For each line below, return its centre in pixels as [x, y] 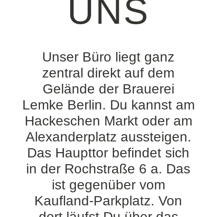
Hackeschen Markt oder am [108, 121]
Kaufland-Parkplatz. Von [108, 201]
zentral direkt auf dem [108, 73]
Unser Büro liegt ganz [108, 57]
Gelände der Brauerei [108, 89]
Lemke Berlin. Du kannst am [108, 105]
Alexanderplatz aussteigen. [108, 137]
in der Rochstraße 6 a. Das [108, 169]
